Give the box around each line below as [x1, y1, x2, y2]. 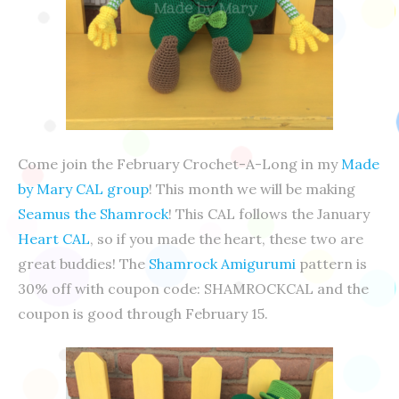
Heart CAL [18, 230, 90, 248]
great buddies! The [18, 255, 149, 273]
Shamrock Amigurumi [149, 255, 296, 273]
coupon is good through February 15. [18, 305, 268, 322]
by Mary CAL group [18, 180, 149, 198]
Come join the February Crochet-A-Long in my [18, 155, 341, 173]
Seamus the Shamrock [18, 205, 168, 223]
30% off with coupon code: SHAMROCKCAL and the [18, 280, 369, 297]
